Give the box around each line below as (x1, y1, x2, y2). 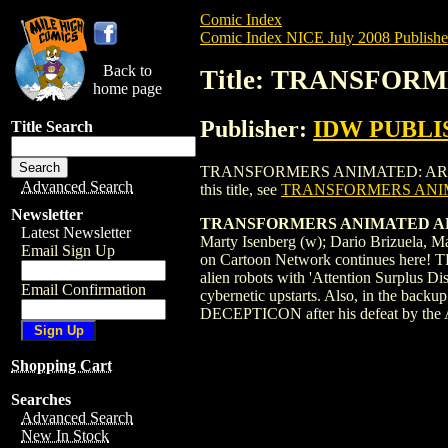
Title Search (11, 118, 93, 135)
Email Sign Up (21, 242, 115, 259)
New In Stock (21, 427, 109, 444)
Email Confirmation (21, 281, 146, 298)
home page (93, 80, 162, 97)
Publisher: (200, 115, 313, 142)
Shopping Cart (11, 357, 112, 374)
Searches (11, 391, 71, 408)
